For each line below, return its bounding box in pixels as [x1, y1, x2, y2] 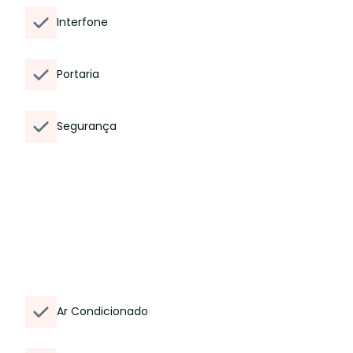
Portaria [57, 66, 99, 82]
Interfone [57, 14, 108, 30]
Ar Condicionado [57, 303, 148, 319]
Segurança [57, 118, 117, 134]
